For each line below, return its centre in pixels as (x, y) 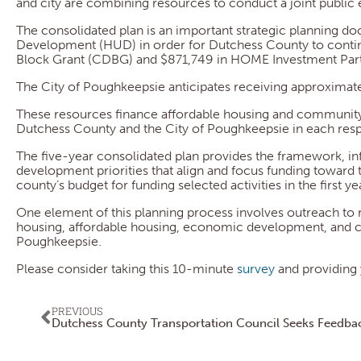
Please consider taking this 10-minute (127, 269)
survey (256, 269)
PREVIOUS (77, 311)
